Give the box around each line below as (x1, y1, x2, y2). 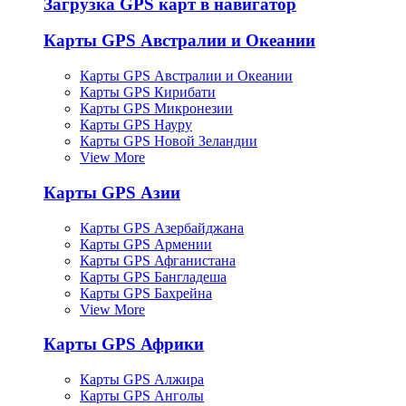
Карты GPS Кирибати (80, 84, 216, 101)
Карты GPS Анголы (80, 387, 204, 403)
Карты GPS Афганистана (80, 252, 236, 268)
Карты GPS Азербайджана (80, 219, 244, 236)
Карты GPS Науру (80, 117, 192, 133)
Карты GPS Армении (80, 236, 212, 252)
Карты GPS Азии (43, 182, 180, 202)
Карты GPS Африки (43, 334, 204, 354)
